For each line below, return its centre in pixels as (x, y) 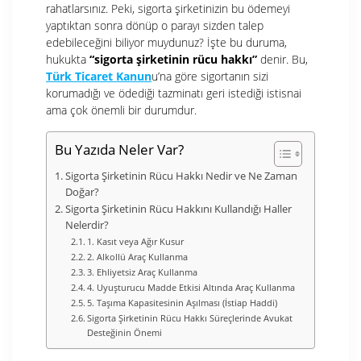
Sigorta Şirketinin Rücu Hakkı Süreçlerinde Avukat (190, 317)
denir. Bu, (282, 59)
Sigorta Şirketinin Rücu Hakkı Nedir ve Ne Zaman (181, 176)
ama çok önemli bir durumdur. (121, 110)
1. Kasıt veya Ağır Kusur (136, 241)
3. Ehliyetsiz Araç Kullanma (143, 272)
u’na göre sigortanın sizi (210, 76)
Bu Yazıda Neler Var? (119, 150)
